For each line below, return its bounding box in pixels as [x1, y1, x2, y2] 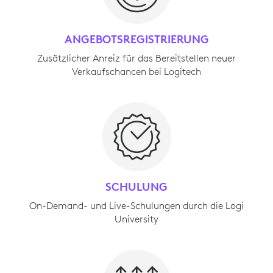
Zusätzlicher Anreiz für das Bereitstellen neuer [37, 51, 236, 64]
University [115, 212, 158, 225]
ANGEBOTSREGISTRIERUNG [64, 31, 209, 46]
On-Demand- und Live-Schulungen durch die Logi [29, 199, 244, 211]
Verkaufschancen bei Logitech [72, 65, 201, 77]
